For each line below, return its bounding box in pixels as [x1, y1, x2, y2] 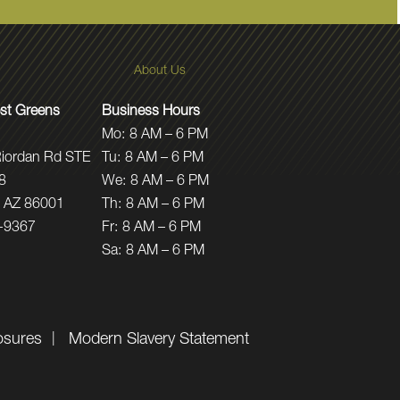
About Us [133, 64, 186, 78]
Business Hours [102, 104, 201, 120]
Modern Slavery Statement [69, 331, 250, 348]
